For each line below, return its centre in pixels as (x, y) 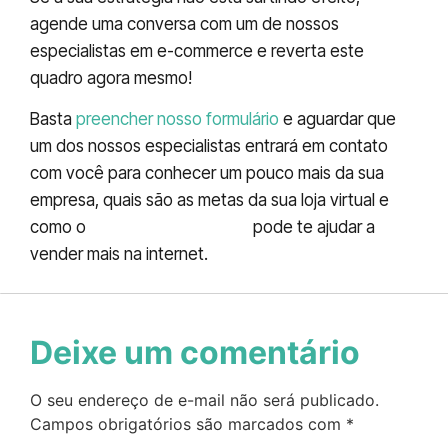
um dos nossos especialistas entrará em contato (209, 146)
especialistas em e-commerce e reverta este (197, 50)
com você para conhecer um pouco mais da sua (207, 173)
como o (60, 227)
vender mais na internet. (119, 254)
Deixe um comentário (195, 352)
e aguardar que (337, 119)
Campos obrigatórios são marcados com (188, 423)
